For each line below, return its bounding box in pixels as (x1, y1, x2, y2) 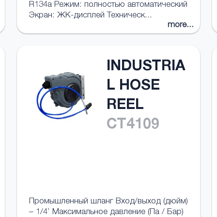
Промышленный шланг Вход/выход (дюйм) (29, 198, 188, 206)
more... (168, 21, 194, 30)
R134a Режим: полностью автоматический (29, 1, 187, 9)
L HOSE (106, 79, 160, 94)
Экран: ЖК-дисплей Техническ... (29, 12, 152, 20)
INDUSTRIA (106, 60, 186, 75)
